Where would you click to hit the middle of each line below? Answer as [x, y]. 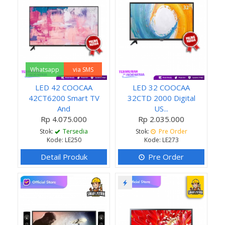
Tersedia [75, 131]
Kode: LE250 [64, 140]
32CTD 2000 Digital [161, 98]
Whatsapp [45, 69]
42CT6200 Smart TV [64, 98]
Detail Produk [64, 156]
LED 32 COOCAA [161, 87]
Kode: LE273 [161, 140]
